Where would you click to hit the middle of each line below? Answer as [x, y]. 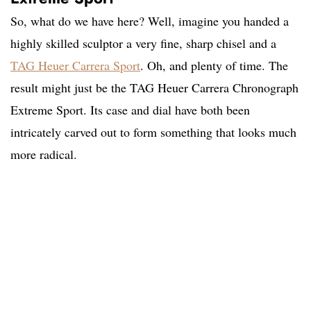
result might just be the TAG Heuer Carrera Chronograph [154, 88]
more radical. [44, 154]
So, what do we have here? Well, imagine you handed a [150, 21]
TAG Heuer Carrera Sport [75, 66]
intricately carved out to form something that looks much [153, 132]
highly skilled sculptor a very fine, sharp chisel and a [143, 43]
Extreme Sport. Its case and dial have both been [130, 110]
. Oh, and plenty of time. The [214, 66]
